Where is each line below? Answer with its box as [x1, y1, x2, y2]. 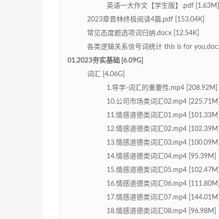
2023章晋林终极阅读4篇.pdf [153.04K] [87, 16, 204, 23]
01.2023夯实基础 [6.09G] [67, 57, 143, 65]
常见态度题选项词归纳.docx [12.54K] [87, 30, 199, 37]
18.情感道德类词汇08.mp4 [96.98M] [107, 208, 216, 215]
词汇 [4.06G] [87, 71, 125, 78]
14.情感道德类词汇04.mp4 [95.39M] [107, 153, 216, 160]
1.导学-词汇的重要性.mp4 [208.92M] [107, 85, 218, 92]
